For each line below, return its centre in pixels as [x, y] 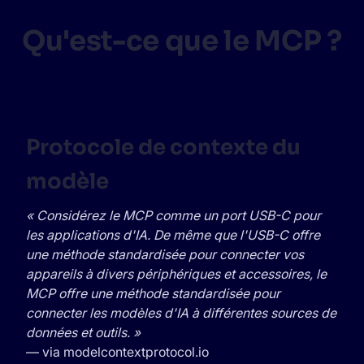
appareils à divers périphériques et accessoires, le [176, 274]
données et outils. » [83, 332]
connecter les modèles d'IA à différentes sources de [181, 313]
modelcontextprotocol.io [136, 352]
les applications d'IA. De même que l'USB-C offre [173, 235]
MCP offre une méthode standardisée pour [153, 293]
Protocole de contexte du [163, 147]
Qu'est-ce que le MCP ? [182, 41]
